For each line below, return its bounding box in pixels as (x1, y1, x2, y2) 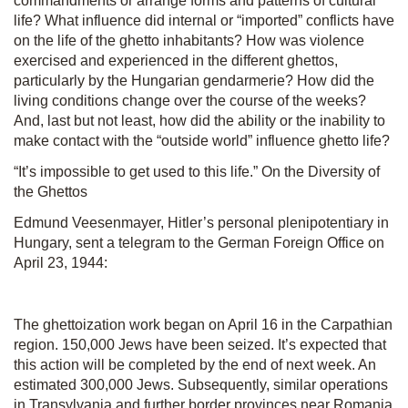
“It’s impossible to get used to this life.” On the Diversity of (14, 163, 380, 179)
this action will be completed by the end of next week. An (14, 356, 376, 372)
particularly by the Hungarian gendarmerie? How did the (14, 72, 374, 88)
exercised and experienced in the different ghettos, (14, 52, 338, 68)
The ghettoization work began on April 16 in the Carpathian (14, 316, 393, 332)
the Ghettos (14, 183, 87, 199)
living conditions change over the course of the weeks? (14, 92, 366, 108)
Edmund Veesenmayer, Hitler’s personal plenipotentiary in (14, 214, 389, 230)
